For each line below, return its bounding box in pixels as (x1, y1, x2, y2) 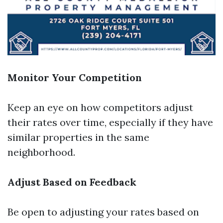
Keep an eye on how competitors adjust (7, 101, 193, 113)
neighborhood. (7, 146, 75, 158)
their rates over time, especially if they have (7, 116, 213, 128)
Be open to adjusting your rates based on (7, 206, 199, 218)
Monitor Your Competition (7, 71, 142, 84)
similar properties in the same (7, 131, 149, 143)
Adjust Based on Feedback (7, 176, 136, 188)
